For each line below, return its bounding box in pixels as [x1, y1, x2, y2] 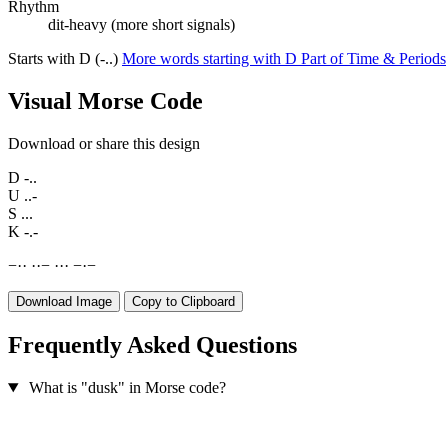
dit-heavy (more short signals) [48, 16, 235, 34]
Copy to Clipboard [132, 294, 235, 310]
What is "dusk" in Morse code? [28, 379, 226, 397]
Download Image [16, 294, 112, 310]
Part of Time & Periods [301, 50, 446, 68]
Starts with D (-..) [8, 50, 122, 68]
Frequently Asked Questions [8, 332, 297, 359]
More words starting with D [122, 50, 301, 68]
